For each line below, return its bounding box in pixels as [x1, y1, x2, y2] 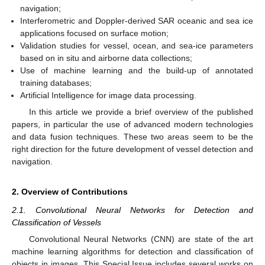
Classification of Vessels [12, 218, 101, 228]
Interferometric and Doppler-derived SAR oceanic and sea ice [20, 16, 253, 25]
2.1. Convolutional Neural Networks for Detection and [12, 205, 253, 215]
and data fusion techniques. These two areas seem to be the [12, 132, 253, 142]
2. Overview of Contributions [12, 187, 128, 197]
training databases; [20, 78, 92, 88]
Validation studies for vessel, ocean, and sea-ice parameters [20, 41, 253, 50]
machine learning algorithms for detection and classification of [12, 247, 253, 257]
